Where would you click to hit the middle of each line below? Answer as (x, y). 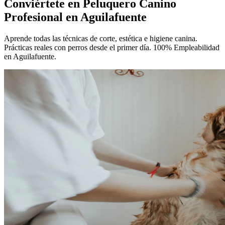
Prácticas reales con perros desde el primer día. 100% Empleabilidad (112, 47)
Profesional (35, 17)
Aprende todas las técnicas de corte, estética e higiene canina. (101, 38)
